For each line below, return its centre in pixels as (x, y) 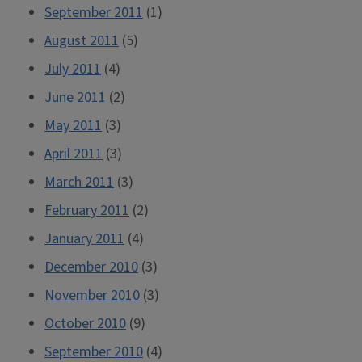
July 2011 (73, 69)
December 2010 (91, 267)
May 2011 (73, 126)
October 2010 (85, 324)
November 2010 (92, 296)
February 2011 (87, 211)
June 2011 (75, 98)
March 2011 (79, 183)
